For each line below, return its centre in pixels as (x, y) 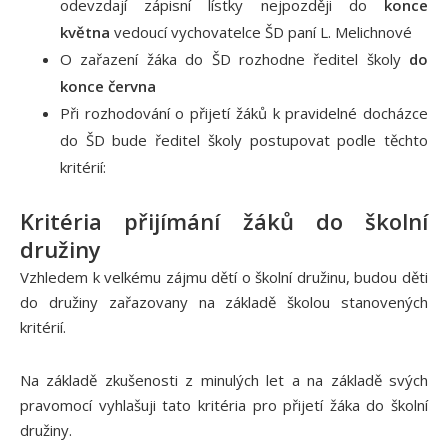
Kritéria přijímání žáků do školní (224, 220)
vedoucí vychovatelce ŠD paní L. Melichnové (263, 32)
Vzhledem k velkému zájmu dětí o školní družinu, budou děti (224, 276)
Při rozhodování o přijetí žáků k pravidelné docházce (244, 113)
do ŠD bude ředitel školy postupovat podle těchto (244, 140)
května (87, 32)
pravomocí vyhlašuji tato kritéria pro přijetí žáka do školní (224, 404)
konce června (110, 86)
